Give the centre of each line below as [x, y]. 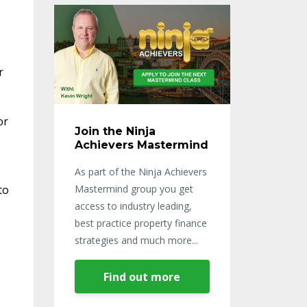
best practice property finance [140, 223]
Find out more [142, 277]
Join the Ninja [115, 131]
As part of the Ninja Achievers [140, 171]
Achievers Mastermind [141, 145]
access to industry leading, [133, 206]
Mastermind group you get [134, 188]
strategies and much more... [136, 240]
